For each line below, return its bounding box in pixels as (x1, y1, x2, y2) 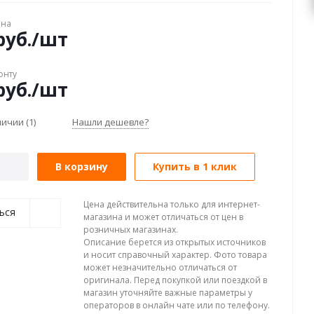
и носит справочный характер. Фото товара (83, 249, 267, 261)
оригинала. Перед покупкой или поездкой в (83, 274, 267, 286)
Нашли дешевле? (72, 116, 149, 128)
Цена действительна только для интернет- (83, 198, 260, 210)
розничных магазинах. (83, 224, 178, 235)
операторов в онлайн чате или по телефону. (83, 299, 270, 311)
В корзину (55, 160, 108, 173)
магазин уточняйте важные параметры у (83, 287, 252, 299)
